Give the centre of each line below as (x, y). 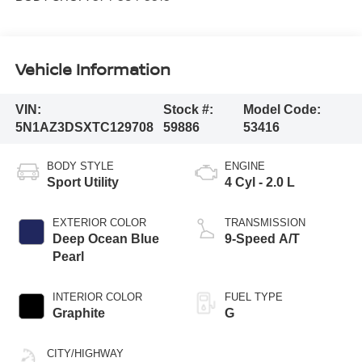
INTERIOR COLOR (97, 297)
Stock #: (189, 109)
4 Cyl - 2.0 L (260, 182)
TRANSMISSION (265, 222)
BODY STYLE (80, 166)
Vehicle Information (93, 69)
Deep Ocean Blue (105, 238)
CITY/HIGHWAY (85, 353)
